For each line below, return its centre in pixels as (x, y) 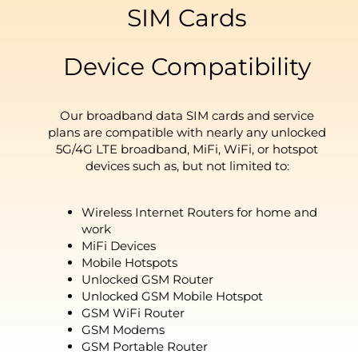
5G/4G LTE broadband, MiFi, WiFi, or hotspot (187, 149)
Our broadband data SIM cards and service (187, 115)
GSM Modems (123, 329)
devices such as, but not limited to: (187, 165)
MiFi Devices (119, 245)
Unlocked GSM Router (148, 279)
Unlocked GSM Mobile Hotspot (173, 296)
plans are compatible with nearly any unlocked (187, 132)
